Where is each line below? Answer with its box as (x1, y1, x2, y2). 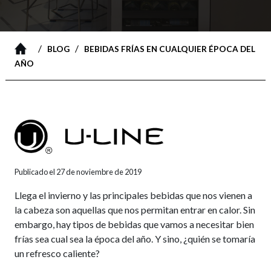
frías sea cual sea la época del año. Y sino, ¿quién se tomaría (14, 233, 255, 244)
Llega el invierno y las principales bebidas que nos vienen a (14, 189, 252, 201)
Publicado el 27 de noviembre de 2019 (14, 167, 142, 177)
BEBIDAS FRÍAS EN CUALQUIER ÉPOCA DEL (83, 44, 255, 54)
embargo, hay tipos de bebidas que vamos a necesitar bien (14, 218, 254, 230)
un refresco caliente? (14, 247, 100, 259)
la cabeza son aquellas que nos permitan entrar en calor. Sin (14, 204, 255, 215)
